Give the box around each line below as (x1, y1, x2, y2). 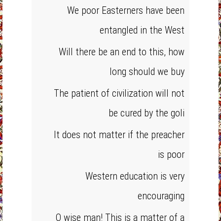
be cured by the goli (109, 107, 184, 119)
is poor (158, 148, 184, 160)
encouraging (138, 190, 184, 202)
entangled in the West (100, 24, 184, 36)
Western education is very (85, 170, 184, 182)
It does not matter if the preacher (54, 129, 184, 141)
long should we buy (110, 66, 184, 77)
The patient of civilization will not (54, 87, 184, 99)
